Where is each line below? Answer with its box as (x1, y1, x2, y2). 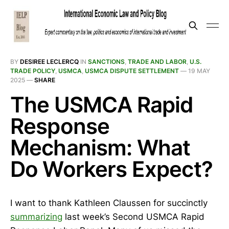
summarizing (10, 212, 62, 222)
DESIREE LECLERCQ (20, 58, 79, 65)
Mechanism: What (10, 134, 191, 161)
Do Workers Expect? (10, 156, 213, 182)
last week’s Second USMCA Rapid (62, 212, 204, 222)
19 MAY (188, 67, 210, 75)
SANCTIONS (88, 58, 125, 65)
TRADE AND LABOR (128, 58, 187, 65)
